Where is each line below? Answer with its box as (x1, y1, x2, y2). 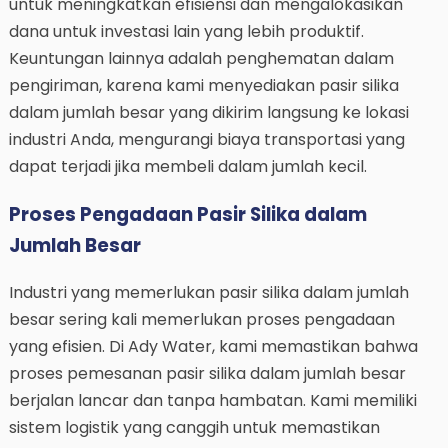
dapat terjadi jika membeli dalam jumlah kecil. (8, 154, 367, 178)
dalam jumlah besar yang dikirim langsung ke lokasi (8, 100, 409, 124)
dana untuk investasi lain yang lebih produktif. (8, 19, 364, 43)
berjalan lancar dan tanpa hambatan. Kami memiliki (8, 389, 417, 413)
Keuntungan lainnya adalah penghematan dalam (8, 46, 394, 70)
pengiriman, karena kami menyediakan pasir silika (8, 73, 399, 97)
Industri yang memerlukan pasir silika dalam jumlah (8, 281, 409, 305)
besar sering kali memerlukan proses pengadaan (8, 308, 395, 332)
